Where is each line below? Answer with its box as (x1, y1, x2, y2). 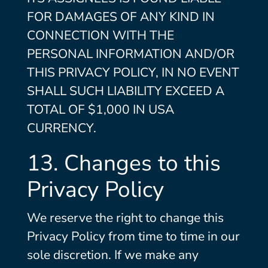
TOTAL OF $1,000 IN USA (26, 101, 174, 118)
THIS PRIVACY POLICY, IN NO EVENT (26, 64, 239, 81)
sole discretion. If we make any (26, 246, 199, 263)
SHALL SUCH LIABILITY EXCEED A (26, 83, 224, 99)
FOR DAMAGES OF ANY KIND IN (26, 8, 215, 25)
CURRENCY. (26, 120, 96, 136)
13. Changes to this (26, 148, 221, 178)
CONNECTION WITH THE (26, 27, 174, 44)
